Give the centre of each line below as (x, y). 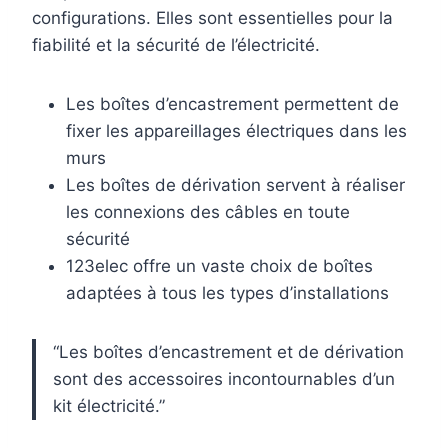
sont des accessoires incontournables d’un (224, 379)
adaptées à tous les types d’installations (227, 293)
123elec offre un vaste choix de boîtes (219, 266)
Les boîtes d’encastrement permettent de (232, 104)
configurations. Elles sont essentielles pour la (212, 18)
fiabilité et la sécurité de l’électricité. (176, 45)
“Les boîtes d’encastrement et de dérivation (228, 352)
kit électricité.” (109, 406)
